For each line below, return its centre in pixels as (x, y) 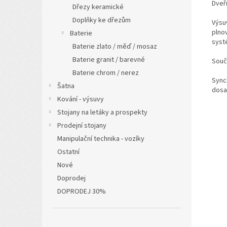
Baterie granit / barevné (109, 60)
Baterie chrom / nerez (106, 73)
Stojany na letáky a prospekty (102, 112)
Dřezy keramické (98, 7)
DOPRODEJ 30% (82, 191)
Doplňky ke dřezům (102, 20)
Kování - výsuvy (81, 99)
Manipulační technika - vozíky (101, 139)
